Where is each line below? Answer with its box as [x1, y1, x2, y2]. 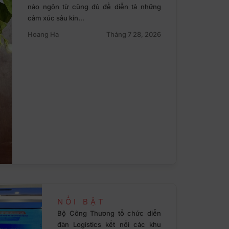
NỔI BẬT [57, 197, 106, 207]
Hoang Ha [28, 30, 59, 38]
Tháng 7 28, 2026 [106, 30, 161, 38]
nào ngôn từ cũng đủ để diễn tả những [28, 3, 161, 11]
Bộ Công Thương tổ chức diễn [57, 209, 161, 218]
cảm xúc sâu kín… [28, 14, 85, 22]
